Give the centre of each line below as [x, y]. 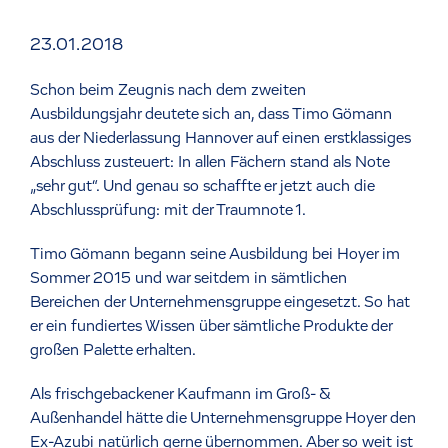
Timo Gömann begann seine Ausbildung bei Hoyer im [215, 254]
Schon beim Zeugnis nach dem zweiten [168, 90]
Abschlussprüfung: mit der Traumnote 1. [168, 210]
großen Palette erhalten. [113, 350]
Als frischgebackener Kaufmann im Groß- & [180, 394]
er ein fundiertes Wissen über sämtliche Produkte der [211, 326]
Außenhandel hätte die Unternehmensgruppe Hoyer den [223, 418]
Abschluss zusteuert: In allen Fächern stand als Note [209, 162]
